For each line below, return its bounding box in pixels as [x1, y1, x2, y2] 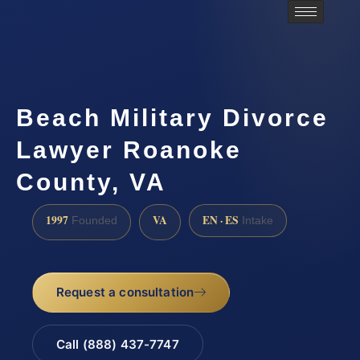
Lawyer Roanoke [16, 136, 242, 163]
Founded [68, 215, 117, 227]
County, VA [16, 168, 166, 195]
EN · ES [202, 212, 239, 229]
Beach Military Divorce [16, 104, 329, 131]
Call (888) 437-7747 [55, 336, 179, 352]
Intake [239, 215, 273, 227]
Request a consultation [55, 284, 194, 300]
